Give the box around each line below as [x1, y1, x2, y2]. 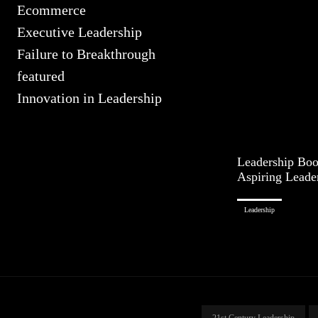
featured [17, 68, 65, 84]
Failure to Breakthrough [17, 46, 155, 62]
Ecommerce [17, 2, 86, 18]
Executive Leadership [17, 24, 142, 40]
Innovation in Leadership [17, 90, 162, 106]
